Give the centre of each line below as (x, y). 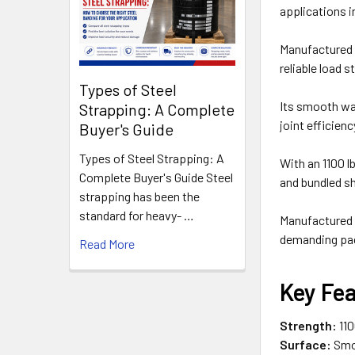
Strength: (309, 325)
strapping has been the (139, 196)
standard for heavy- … (137, 215)
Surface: (306, 344)
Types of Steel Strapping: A (152, 158)
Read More (107, 243)
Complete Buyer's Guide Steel (156, 177)
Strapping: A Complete (157, 109)
